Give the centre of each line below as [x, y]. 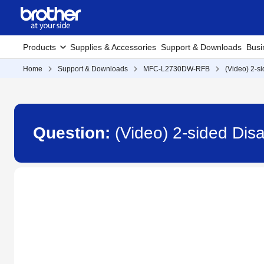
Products [39, 47]
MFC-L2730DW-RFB [176, 69]
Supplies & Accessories [113, 47]
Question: [74, 133]
